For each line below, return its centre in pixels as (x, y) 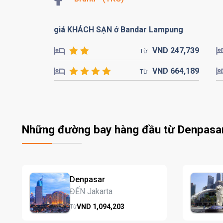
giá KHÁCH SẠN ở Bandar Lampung (118, 30)
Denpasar (87, 179)
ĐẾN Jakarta (91, 191)
